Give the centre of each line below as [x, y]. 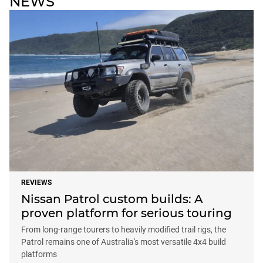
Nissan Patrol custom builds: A [112, 199]
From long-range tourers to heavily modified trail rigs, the [124, 229]
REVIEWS [36, 182]
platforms [39, 254]
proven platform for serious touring [127, 213]
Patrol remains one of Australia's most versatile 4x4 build [124, 242]
